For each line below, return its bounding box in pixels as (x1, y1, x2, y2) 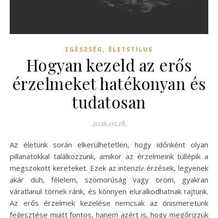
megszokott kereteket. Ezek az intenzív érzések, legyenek (10, 163, 208, 173)
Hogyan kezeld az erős (26, 54, 192, 76)
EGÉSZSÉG (65, 45, 103, 54)
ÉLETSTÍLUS (109, 45, 153, 54)
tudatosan (72, 91, 146, 113)
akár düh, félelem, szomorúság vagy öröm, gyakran (10, 175, 208, 185)
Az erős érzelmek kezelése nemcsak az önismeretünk (10, 198, 208, 208)
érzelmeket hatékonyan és (12, 73, 206, 94)
